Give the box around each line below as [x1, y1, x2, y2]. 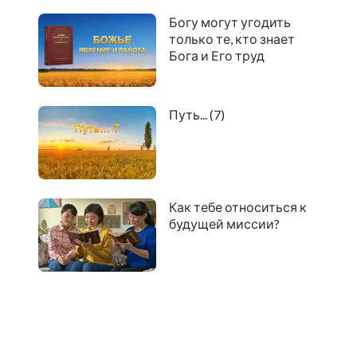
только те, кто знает [168, 31, 295, 47]
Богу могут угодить [168, 14, 291, 30]
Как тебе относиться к [168, 199, 307, 215]
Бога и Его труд [168, 48, 265, 64]
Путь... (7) [168, 107, 225, 123]
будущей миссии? [168, 216, 280, 232]
